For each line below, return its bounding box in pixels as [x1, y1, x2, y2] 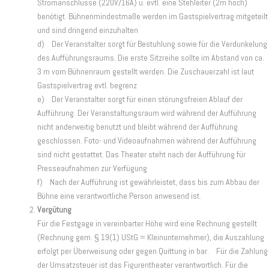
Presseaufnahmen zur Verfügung [37, 163, 147, 174]
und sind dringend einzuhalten [37, 25, 138, 35]
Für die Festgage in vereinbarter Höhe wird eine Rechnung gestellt [37, 218, 257, 229]
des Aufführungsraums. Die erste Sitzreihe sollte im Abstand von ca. [37, 52, 264, 63]
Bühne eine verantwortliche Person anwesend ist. [37, 190, 201, 201]
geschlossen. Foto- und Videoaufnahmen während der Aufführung [37, 135, 256, 146]
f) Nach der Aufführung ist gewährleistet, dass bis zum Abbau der [37, 177, 259, 187]
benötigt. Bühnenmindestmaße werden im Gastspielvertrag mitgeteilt [37, 11, 268, 22]
